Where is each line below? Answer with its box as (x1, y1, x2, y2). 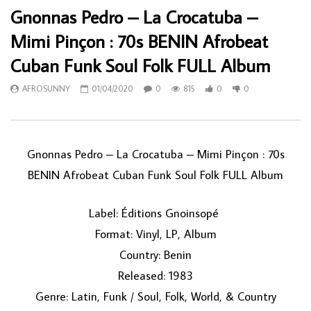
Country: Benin (119, 247, 192, 263)
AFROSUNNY (22, 83, 70, 94)
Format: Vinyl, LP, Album (94, 226, 217, 242)
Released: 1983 (118, 268, 193, 284)
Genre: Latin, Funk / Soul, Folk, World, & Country (35, 289, 276, 305)
